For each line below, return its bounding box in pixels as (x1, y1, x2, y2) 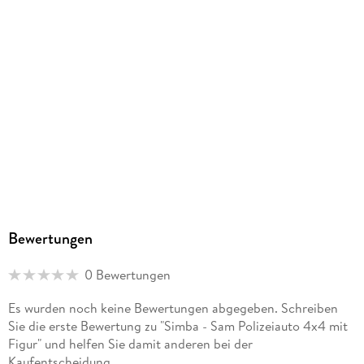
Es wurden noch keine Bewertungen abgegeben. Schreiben (7, 299, 338, 318)
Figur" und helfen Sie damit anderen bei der (7, 335, 253, 353)
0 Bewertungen (84, 265, 171, 284)
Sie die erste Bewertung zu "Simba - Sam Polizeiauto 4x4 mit (7, 317, 348, 336)
